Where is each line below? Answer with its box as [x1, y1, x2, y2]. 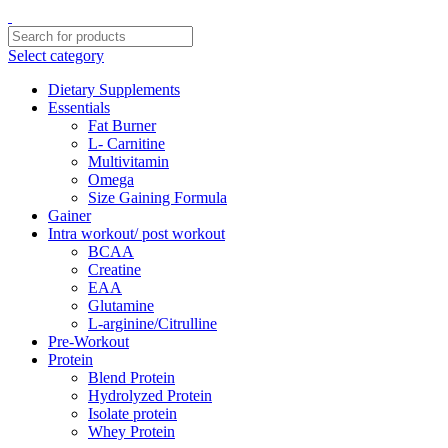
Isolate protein [88, 405, 177, 422]
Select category [8, 47, 104, 64]
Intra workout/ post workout [48, 225, 225, 242]
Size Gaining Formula [88, 189, 227, 206]
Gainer [48, 207, 91, 224]
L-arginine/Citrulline [88, 315, 217, 332]
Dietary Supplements [48, 81, 180, 98]
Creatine [88, 261, 141, 278]
